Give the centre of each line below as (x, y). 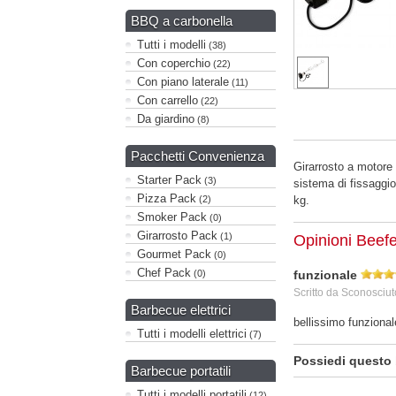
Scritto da (317, 292)
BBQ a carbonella (182, 21)
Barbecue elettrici (181, 310)
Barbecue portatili (181, 371)
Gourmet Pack (174, 254)
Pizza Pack (167, 198)
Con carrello (168, 100)
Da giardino (166, 119)
